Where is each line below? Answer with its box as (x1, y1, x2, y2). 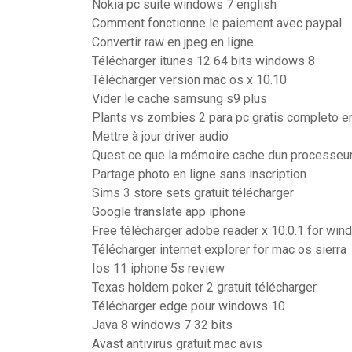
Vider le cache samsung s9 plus (92, 91, 267, 106)
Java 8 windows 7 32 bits (92, 317, 233, 332)
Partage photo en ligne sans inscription (92, 167, 306, 181)
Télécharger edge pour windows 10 (92, 299, 285, 313)
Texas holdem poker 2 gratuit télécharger (92, 280, 317, 295)
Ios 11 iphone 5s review (92, 261, 225, 276)
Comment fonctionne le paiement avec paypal (92, 16, 342, 31)
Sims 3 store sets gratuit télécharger (92, 185, 294, 200)
